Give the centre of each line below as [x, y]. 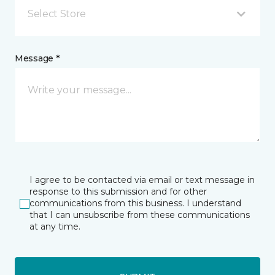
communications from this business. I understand [135, 203]
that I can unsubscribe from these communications [140, 215]
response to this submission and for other [118, 192]
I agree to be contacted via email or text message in [142, 180]
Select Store [57, 14]
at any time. [55, 227]
